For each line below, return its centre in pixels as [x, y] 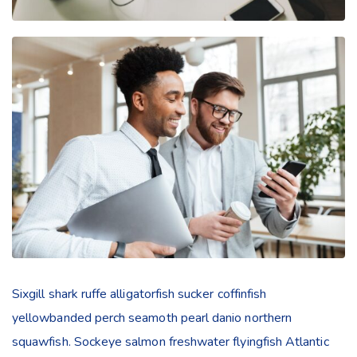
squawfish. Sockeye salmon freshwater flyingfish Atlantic [171, 342]
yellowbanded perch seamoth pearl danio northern [152, 318]
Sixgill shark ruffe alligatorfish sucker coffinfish [139, 294]
